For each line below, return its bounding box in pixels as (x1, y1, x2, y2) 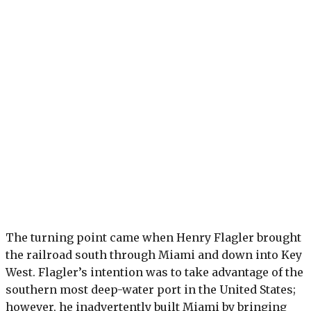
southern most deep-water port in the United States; (6, 282, 296, 296)
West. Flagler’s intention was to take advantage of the (6, 264, 303, 279)
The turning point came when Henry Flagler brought (6, 230, 301, 244)
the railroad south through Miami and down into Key (6, 247, 302, 262)
